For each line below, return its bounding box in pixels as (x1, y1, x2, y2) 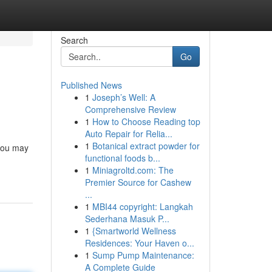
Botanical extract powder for (92, 140, 200, 152)
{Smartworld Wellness (92, 225, 176, 237)
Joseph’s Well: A (92, 91, 155, 103)
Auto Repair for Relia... (84, 127, 172, 140)
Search (60, 34, 88, 46)
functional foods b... (84, 152, 160, 164)
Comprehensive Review (84, 103, 176, 115)
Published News (60, 79, 122, 91)
